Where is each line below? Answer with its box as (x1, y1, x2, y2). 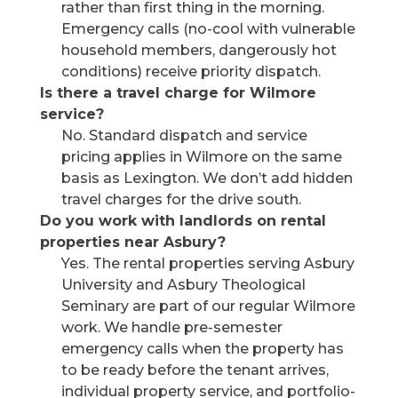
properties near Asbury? (39, 234, 226, 251)
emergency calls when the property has (60, 340, 344, 357)
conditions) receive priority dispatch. (60, 63, 321, 80)
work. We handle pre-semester (60, 319, 283, 336)
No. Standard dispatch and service (60, 127, 307, 144)
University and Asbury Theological (60, 276, 306, 293)
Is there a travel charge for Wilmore (39, 84, 316, 101)
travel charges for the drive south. (60, 191, 301, 208)
